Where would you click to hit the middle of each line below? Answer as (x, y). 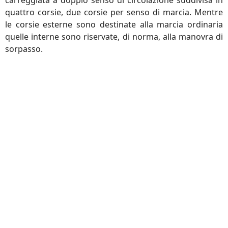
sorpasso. (24, 49)
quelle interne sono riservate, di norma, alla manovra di (114, 37)
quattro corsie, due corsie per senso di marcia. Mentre (114, 12)
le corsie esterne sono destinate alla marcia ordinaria (114, 24)
